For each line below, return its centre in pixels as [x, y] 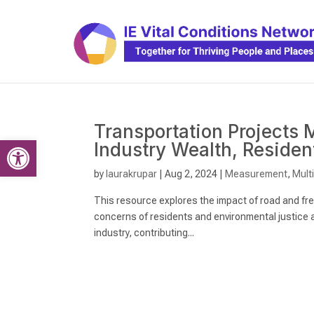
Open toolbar [41, 146]
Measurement [257, 174]
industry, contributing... [144, 233]
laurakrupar [132, 174]
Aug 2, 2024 [191, 174]
